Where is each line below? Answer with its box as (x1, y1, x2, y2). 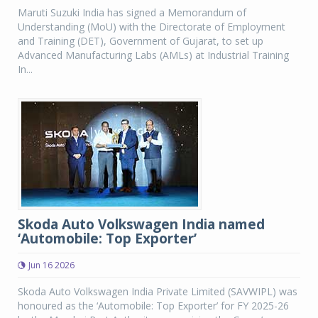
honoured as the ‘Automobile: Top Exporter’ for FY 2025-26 (18, 299, 289, 312)
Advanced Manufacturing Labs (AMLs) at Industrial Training (18, 48, 289, 62)
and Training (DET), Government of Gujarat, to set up (18, 34, 263, 48)
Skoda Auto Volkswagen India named (18, 215, 265, 234)
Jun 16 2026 (28, 259, 75, 271)
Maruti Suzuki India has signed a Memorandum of (18, 6, 246, 19)
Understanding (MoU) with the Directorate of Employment (18, 20, 285, 33)
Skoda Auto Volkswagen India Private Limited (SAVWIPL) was (18, 285, 297, 298)
